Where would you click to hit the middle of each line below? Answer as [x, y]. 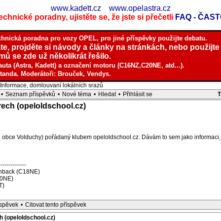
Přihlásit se [138, 94]
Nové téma [77, 94]
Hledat [107, 94]
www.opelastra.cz [140, 8]
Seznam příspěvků [30, 94]
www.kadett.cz [76, 8]
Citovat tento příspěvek [56, 205]
